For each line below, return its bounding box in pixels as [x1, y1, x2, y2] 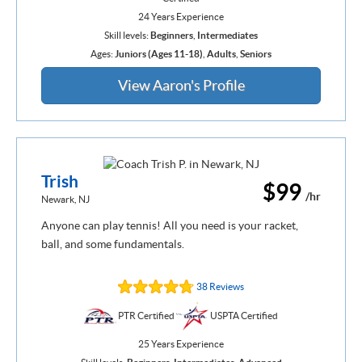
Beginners [150, 30, 193, 41]
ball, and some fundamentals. [41, 237, 184, 250]
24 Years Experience [138, 11, 224, 23]
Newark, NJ [41, 193, 90, 204]
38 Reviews [196, 280, 244, 292]
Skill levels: [104, 30, 150, 41]
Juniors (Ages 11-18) [115, 48, 203, 60]
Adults [207, 48, 236, 60]
